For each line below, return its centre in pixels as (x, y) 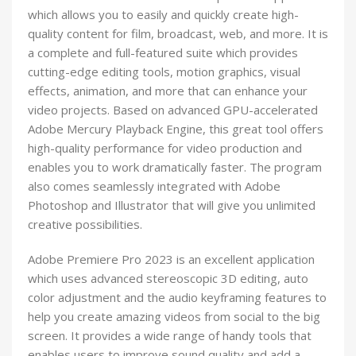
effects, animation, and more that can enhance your (168, 90)
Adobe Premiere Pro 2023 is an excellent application (171, 259)
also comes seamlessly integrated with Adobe (154, 186)
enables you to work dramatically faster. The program (175, 166)
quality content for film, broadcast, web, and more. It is (178, 33)
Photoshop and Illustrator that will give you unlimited (172, 205)
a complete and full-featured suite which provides (163, 52)
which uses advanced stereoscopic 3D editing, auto (168, 278)
